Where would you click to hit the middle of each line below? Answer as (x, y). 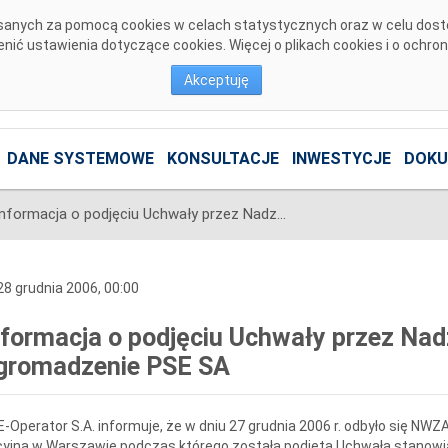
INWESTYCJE (341, 159)
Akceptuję (216, 80)
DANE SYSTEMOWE (80, 159)
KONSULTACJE (222, 159)
